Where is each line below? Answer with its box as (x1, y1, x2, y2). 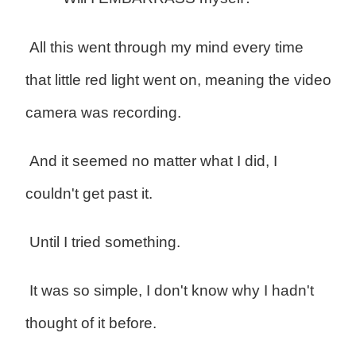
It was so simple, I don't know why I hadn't (25, 282, 314, 300)
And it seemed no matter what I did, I (25, 153, 277, 170)
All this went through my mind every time (25, 39, 304, 56)
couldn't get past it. (25, 185, 153, 203)
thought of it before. (25, 315, 157, 332)
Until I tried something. (25, 234, 180, 251)
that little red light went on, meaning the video (25, 72, 331, 89)
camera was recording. (25, 104, 181, 122)
